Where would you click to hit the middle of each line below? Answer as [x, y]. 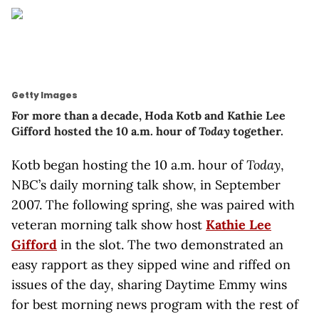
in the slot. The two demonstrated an [170, 245]
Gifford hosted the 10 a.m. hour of [105, 131]
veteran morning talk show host [109, 225]
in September [239, 185]
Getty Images [45, 95]
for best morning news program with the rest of [155, 304]
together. [257, 131]
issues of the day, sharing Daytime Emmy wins [149, 284]
